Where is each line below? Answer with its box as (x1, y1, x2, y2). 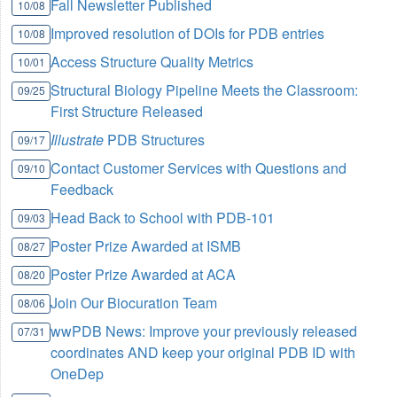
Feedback (51, 179, 114, 200)
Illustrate (51, 129, 105, 151)
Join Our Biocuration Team (51, 292, 218, 314)
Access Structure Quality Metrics (51, 51, 254, 73)
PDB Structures (104, 129, 206, 151)
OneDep (51, 363, 105, 385)
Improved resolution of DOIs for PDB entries (51, 23, 325, 44)
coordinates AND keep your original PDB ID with (51, 342, 356, 363)
